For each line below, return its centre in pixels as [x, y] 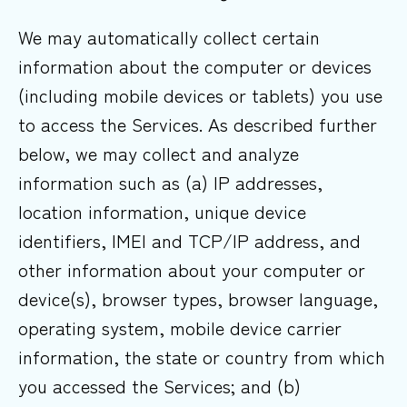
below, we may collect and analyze [159, 154]
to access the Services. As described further [198, 124]
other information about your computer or [192, 270]
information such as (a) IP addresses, [170, 183]
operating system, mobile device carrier [180, 328]
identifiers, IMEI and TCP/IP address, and [189, 241]
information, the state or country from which [202, 357]
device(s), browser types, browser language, [198, 299]
